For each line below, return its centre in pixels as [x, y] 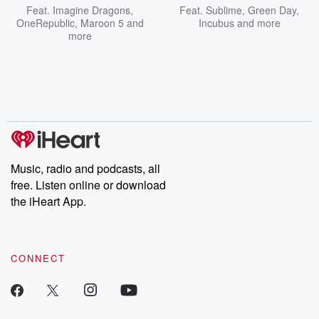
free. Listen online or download [88, 185]
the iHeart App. [48, 201]
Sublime [224, 10]
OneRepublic [45, 23]
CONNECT [38, 258]
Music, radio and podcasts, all [85, 168]
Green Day [272, 10]
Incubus [216, 23]
